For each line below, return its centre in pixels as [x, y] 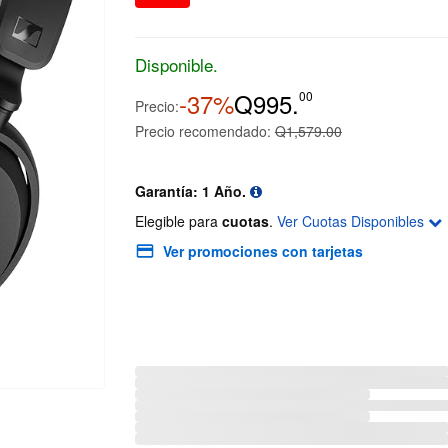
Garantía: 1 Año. [192, 191]
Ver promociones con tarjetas [262, 251]
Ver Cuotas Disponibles [352, 221]
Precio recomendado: [202, 131]
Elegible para [178, 221]
